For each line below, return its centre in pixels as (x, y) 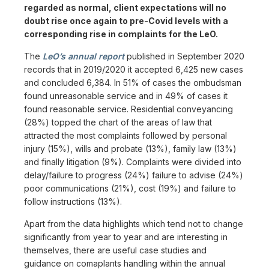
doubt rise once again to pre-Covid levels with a (126, 20)
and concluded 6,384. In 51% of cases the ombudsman (133, 82)
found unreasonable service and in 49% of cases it (126, 95)
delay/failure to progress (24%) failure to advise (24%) (134, 175)
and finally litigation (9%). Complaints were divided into (133, 162)
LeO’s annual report (83, 56)
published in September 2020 (184, 56)
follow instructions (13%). (73, 201)
